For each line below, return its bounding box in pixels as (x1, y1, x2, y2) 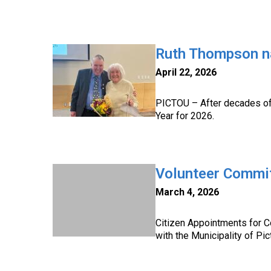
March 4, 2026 (155, 186, 219, 198)
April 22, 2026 (155, 67, 217, 78)
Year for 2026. (155, 110, 214, 122)
